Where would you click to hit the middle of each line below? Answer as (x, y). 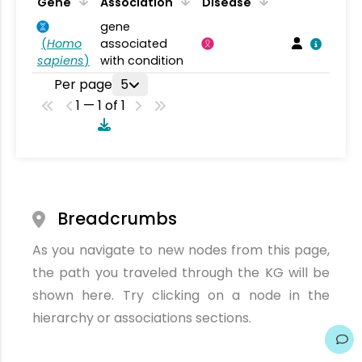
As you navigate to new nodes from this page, (181, 250)
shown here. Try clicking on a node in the (181, 295)
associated (134, 44)
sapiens (61, 61)
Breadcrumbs (118, 219)
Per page (83, 84)
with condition (142, 61)
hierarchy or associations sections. (142, 318)
